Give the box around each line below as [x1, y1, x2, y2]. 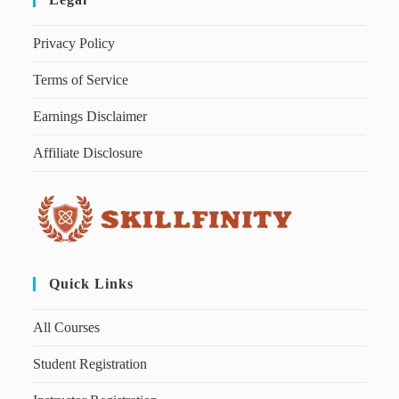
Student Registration [33, 356, 148, 371]
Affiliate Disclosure [33, 145, 143, 160]
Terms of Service [33, 72, 129, 87]
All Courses [33, 320, 101, 335]
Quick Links [49, 276, 134, 291]
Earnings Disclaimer [33, 109, 148, 124]
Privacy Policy [33, 36, 116, 51]
